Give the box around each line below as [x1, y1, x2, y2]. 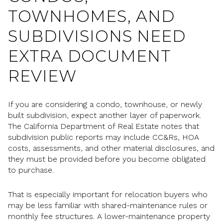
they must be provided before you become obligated [8, 154, 206, 164]
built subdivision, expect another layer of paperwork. [8, 111, 201, 120]
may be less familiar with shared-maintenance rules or [8, 200, 208, 210]
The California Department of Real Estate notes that [8, 121, 199, 131]
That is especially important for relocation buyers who [8, 189, 208, 199]
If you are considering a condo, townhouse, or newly [8, 100, 202, 110]
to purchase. [8, 165, 54, 175]
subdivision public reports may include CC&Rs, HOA [8, 132, 199, 142]
